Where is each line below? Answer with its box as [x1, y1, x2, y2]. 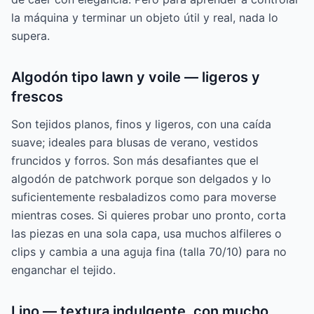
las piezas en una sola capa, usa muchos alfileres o [11, 226, 282, 241]
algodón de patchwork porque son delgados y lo [11, 172, 271, 186]
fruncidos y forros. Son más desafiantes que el [11, 153, 259, 168]
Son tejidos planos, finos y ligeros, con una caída [11, 117, 271, 132]
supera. [11, 29, 50, 43]
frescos [11, 88, 63, 106]
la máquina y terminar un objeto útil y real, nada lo [11, 11, 278, 25]
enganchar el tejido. [11, 263, 116, 278]
